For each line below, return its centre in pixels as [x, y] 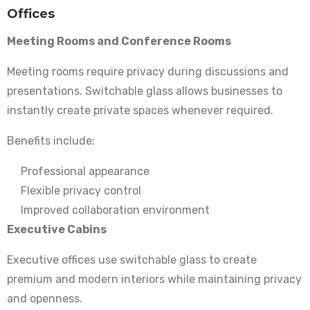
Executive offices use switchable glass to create [132, 260]
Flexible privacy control [81, 191]
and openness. [45, 299]
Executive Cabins [57, 230]
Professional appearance [85, 172]
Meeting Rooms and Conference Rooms [119, 42]
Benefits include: [51, 141]
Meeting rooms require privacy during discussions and [148, 72]
